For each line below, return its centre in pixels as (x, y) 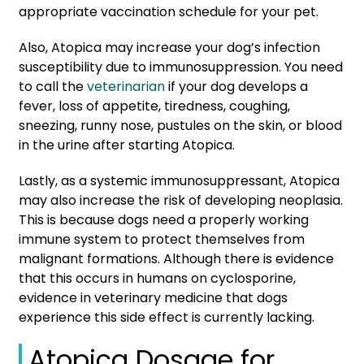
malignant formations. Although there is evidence (176, 258)
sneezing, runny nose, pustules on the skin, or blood (180, 125)
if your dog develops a (236, 86)
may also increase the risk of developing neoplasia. (181, 200)
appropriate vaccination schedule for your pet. (170, 11)
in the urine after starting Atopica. (130, 145)
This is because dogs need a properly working (164, 219)
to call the (51, 86)
